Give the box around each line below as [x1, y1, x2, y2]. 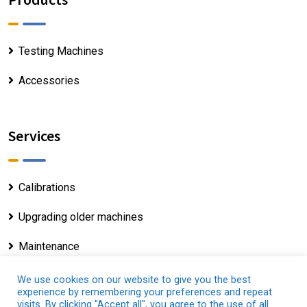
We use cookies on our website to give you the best [17, 273, 251, 286]
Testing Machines [19, 44, 103, 58]
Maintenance [19, 239, 79, 253]
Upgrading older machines [19, 210, 143, 223]
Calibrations [19, 180, 75, 194]
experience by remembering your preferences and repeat [17, 286, 272, 298]
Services [8, 125, 60, 145]
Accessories [19, 73, 79, 87]
